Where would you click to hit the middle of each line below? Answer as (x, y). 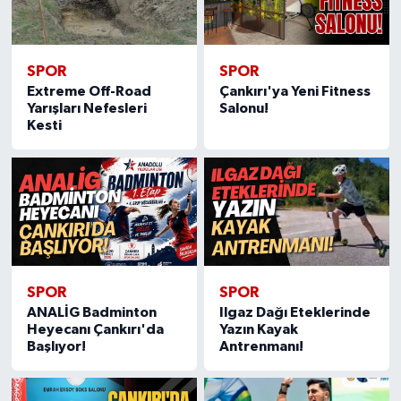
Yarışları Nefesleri (86, 109)
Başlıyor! (56, 346)
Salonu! (244, 109)
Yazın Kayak (259, 329)
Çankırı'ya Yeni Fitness (295, 92)
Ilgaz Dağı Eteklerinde (295, 312)
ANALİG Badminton (91, 312)
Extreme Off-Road (89, 92)
